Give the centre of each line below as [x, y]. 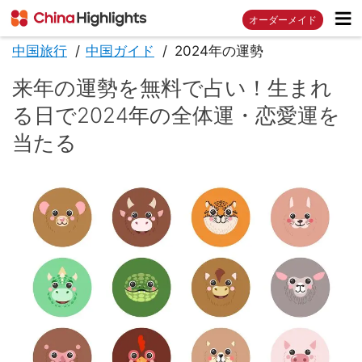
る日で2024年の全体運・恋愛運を [176, 116]
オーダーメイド [283, 19]
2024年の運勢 [219, 51]
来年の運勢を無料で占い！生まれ [172, 88]
